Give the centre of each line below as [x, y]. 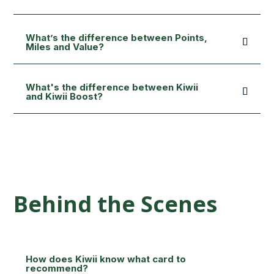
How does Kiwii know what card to [106, 259]
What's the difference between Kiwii [112, 87]
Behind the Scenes [116, 204]
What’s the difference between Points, [117, 38]
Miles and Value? [65, 47]
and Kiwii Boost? [65, 96]
